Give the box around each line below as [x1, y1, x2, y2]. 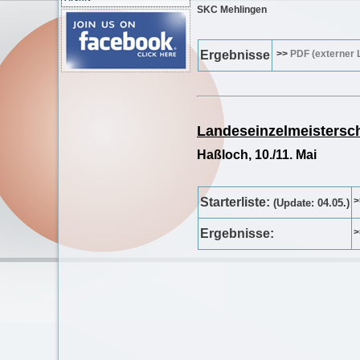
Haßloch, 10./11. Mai [197, 148, 317, 162]
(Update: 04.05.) [273, 197, 350, 209]
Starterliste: [200, 195, 273, 209]
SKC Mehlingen [197, 4, 267, 15]
